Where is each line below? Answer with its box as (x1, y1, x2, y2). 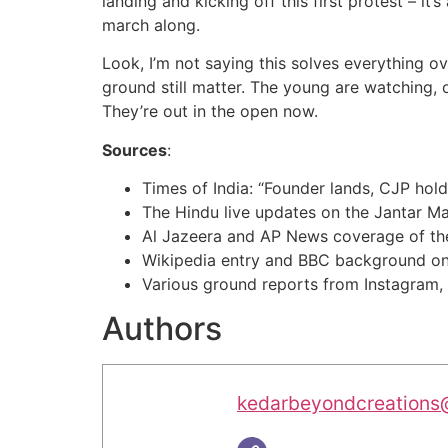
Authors (102, 309, 222, 349)
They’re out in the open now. (102, 101, 318, 122)
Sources (102, 139, 167, 160)
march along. (102, 14, 200, 35)
